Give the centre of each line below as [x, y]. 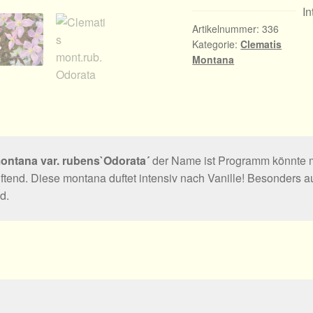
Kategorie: [217, 44]
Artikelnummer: [227, 29]
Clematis [261, 44]
